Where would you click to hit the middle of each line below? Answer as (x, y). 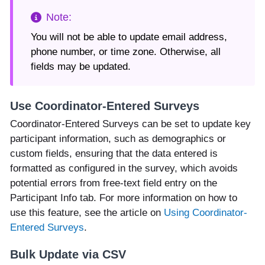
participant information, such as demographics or (118, 138)
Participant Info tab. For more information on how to (124, 198)
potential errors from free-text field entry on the (114, 183)
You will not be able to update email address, (129, 37)
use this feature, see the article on (87, 212)
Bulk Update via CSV (68, 255)
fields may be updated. (81, 67)
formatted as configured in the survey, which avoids (124, 168)
